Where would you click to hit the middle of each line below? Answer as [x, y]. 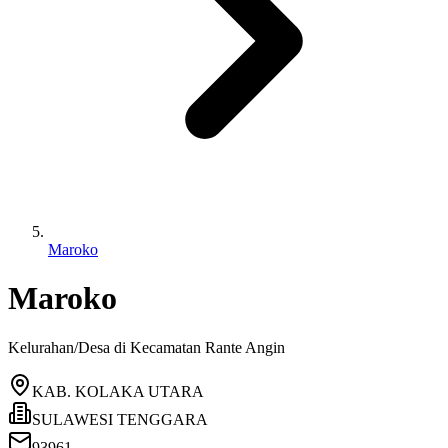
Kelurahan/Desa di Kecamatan [106, 347]
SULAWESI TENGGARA [120, 419]
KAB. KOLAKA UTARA [118, 391]
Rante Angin [245, 347]
